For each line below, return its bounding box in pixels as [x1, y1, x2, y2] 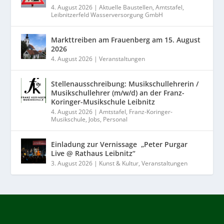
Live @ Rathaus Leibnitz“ [51, 148, 136, 158]
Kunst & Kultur [99, 159, 139, 167]
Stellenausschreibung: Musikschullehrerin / [51, 79, 199, 88]
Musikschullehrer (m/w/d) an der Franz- [51, 88, 185, 97]
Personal [103, 115, 128, 123]
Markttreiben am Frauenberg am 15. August [51, 35, 201, 44]
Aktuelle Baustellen [99, 3, 153, 11]
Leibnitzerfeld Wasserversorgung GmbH [51, 10, 163, 19]
